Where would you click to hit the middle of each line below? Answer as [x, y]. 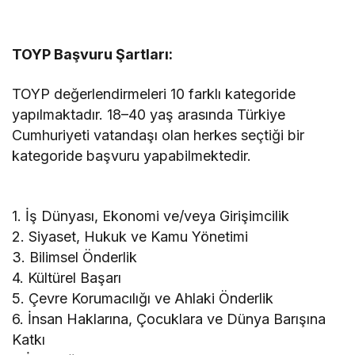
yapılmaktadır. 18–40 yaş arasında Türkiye [149, 114]
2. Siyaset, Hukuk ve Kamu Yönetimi [130, 236]
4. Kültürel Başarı [67, 277]
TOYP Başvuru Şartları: [93, 54]
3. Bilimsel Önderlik [75, 257]
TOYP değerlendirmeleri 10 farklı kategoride [154, 94]
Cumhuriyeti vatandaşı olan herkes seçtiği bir [158, 135]
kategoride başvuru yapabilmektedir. [132, 155]
